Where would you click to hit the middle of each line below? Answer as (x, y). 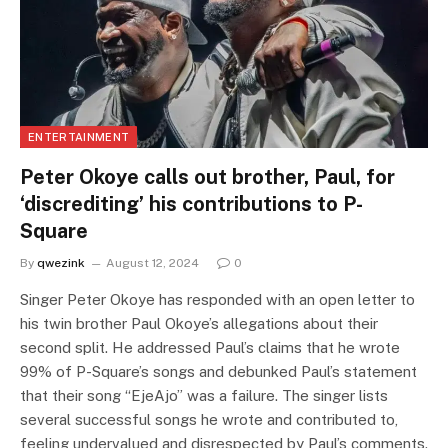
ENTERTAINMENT (79, 136)
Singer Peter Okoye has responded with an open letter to (217, 299)
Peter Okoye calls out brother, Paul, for (207, 176)
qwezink (61, 262)
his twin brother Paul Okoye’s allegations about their (199, 323)
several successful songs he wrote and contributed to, (209, 419)
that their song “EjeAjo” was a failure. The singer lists (204, 395)
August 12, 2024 (152, 262)
